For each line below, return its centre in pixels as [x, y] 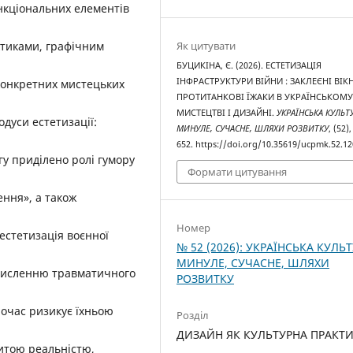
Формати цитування [238, 172]
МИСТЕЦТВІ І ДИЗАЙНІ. [227, 112]
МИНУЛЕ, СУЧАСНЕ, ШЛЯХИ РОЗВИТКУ [253, 128]
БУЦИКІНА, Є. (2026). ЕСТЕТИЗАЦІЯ [249, 65]
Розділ [193, 315]
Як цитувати [206, 45]
